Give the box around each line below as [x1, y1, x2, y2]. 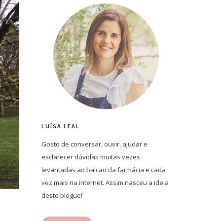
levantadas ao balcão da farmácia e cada [41, 165, 166, 174]
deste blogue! [41, 191, 82, 200]
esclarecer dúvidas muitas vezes [41, 152, 140, 161]
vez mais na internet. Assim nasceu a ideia [41, 178, 169, 187]
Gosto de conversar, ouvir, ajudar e [41, 140, 147, 148]
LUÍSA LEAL [41, 122, 80, 130]
